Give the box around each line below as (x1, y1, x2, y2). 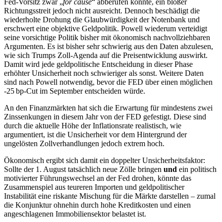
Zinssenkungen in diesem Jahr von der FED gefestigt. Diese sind (4, 112, 206, 121)
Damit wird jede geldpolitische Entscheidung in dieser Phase (4, 60, 193, 69)
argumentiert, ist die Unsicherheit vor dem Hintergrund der (4, 130, 187, 139)
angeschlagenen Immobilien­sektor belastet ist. (4, 210, 146, 219)
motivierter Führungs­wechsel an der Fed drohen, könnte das (4, 174, 191, 183)
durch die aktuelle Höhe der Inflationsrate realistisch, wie (4, 121, 181, 130)
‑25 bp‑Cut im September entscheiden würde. (4, 87, 145, 96)
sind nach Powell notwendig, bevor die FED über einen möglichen (4, 78, 213, 87)
